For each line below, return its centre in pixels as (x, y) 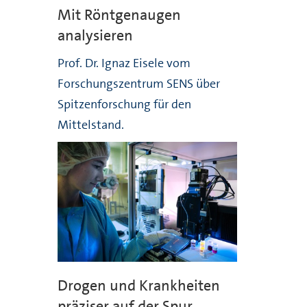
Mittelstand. (90, 125)
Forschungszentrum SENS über (138, 84)
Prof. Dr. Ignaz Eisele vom (124, 63)
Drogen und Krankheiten (138, 285)
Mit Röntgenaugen (119, 15)
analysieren (95, 36)
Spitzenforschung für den (124, 105)
